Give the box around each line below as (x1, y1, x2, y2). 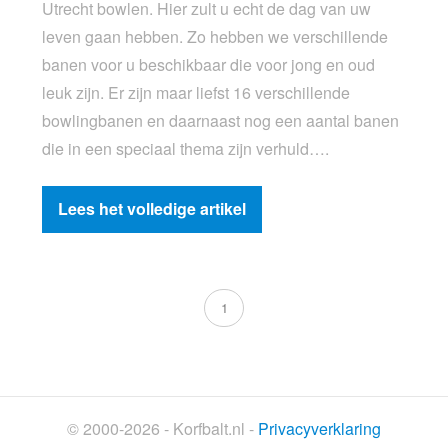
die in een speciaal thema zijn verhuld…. (42, 137, 330, 161)
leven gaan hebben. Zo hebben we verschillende (42, 25, 389, 49)
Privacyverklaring (258, 416, 381, 440)
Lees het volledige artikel (58, 197, 247, 221)
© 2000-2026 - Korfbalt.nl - (67, 416, 258, 440)
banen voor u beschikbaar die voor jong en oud (42, 53, 376, 77)
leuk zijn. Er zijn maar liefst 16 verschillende (42, 81, 351, 105)
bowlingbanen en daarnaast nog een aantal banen (42, 109, 400, 133)
